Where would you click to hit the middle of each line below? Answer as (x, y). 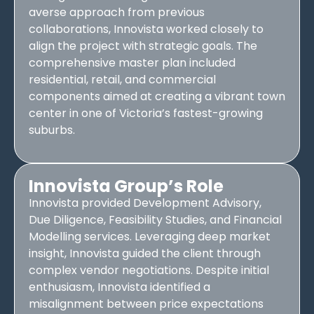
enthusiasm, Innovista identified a (120, 287)
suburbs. (52, 130)
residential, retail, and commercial (122, 79)
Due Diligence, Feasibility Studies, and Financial (155, 219)
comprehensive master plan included (132, 62)
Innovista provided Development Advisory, (145, 203)
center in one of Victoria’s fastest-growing (146, 113)
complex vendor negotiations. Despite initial (149, 270)
